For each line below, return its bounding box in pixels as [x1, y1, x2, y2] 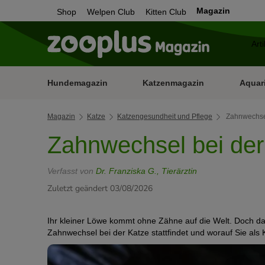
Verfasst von [47, 166, 96, 176]
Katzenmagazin [143, 78, 205, 88]
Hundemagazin [47, 78, 108, 88]
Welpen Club [87, 7, 135, 17]
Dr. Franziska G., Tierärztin [96, 166, 197, 176]
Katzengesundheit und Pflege [117, 112, 212, 121]
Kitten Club [146, 7, 186, 17]
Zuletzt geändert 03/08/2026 [47, 183, 153, 194]
